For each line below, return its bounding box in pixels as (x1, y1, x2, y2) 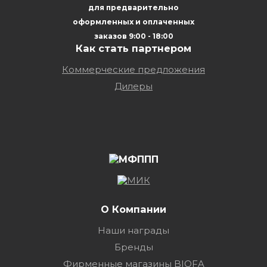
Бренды (114, 241, 153, 253)
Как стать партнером (76, 42, 191, 54)
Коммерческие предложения (62, 63, 205, 75)
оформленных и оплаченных (73, 17, 194, 26)
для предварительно (88, 2, 179, 12)
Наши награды (98, 224, 169, 236)
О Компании (101, 203, 166, 215)
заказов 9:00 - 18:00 (94, 31, 173, 41)
